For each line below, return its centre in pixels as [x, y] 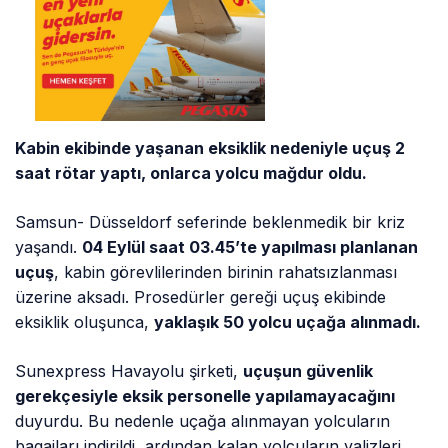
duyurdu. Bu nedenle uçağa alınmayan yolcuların [203, 421]
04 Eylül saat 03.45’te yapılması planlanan [250, 247]
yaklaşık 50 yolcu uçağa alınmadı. [288, 322]
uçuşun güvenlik [308, 371]
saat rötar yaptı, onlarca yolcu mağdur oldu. [191, 173]
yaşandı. [49, 247]
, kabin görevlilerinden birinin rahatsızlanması [226, 272]
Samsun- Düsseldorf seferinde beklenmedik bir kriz [210, 222]
